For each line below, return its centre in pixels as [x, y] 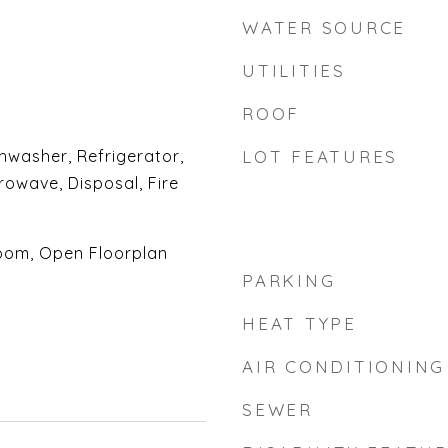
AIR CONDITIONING [343, 366]
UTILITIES [294, 70]
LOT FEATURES [320, 156]
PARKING [289, 280]
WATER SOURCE [324, 27]
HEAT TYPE [299, 323]
